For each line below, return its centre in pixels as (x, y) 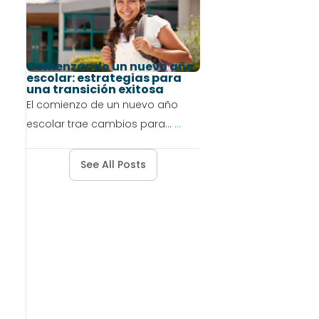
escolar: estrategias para (104, 78)
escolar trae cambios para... (100, 124)
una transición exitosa (95, 90)
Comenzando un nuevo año (110, 67)
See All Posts (114, 165)
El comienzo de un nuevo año (102, 105)
